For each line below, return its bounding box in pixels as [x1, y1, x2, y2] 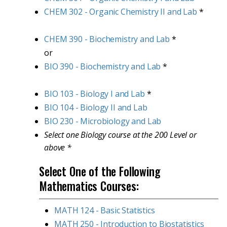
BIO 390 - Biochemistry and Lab [44, 61, 161, 72]
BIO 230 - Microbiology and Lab [44, 116, 162, 127]
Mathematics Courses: [39, 177, 139, 195]
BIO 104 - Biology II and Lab [44, 102, 147, 113]
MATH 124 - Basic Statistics [54, 205, 155, 216]
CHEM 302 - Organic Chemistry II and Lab [44, 6, 197, 17]
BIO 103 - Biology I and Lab [44, 88, 145, 99]
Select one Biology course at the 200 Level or [44, 129, 197, 140]
